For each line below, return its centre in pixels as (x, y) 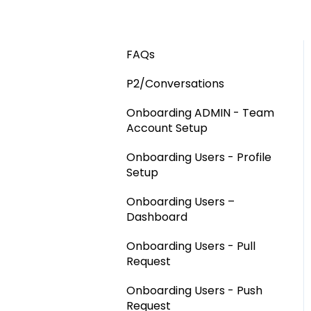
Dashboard (157, 217)
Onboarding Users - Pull (191, 246)
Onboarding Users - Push (194, 290)
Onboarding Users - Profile (199, 157)
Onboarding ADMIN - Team (200, 112)
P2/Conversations (175, 83)
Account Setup (167, 128)
